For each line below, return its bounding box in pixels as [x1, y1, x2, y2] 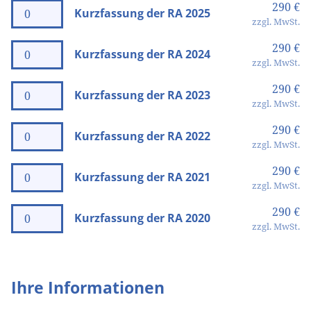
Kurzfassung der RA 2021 [74, 169, 210, 185]
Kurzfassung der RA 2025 [74, 6, 210, 21]
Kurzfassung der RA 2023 [74, 87, 210, 103]
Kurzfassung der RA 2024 [74, 47, 210, 62]
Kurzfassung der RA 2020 [74, 210, 210, 226]
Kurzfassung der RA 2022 [74, 128, 210, 144]
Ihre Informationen [11, 276, 165, 299]
